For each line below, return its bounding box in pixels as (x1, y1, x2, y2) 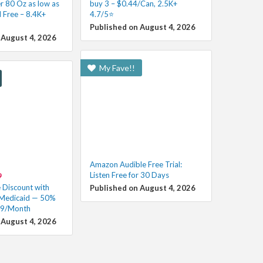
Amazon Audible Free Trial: (89, 159, 182, 169)
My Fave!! (97, 62, 135, 73)
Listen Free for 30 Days (89, 170, 169, 180)
